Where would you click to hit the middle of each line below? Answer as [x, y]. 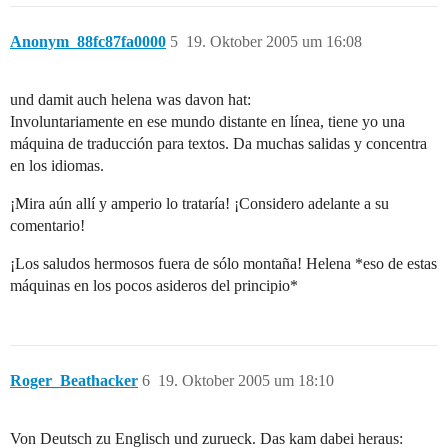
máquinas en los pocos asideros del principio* [154, 286]
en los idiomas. [57, 166]
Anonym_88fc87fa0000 [88, 42]
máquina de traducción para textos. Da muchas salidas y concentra [218, 144]
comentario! [47, 226]
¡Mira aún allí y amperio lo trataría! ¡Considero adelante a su [199, 204]
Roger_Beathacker [74, 381]
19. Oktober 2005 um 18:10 [246, 381]
